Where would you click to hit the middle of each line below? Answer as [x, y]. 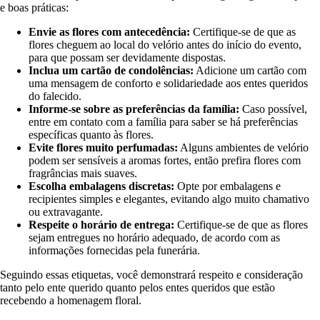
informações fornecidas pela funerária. [114, 250]
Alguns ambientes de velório [243, 147]
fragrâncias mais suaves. [83, 173]
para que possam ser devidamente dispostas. [127, 57]
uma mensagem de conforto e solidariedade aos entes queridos [168, 83]
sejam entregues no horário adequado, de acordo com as [154, 237]
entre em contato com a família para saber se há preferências [163, 121]
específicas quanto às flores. [91, 134]
